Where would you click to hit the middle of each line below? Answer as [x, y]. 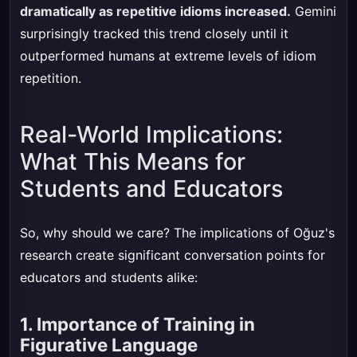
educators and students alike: [109, 277]
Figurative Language [109, 345]
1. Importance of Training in [137, 324]
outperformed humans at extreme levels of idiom [168, 56]
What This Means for [133, 161]
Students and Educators [151, 188]
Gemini [314, 11]
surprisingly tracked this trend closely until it [154, 33]
